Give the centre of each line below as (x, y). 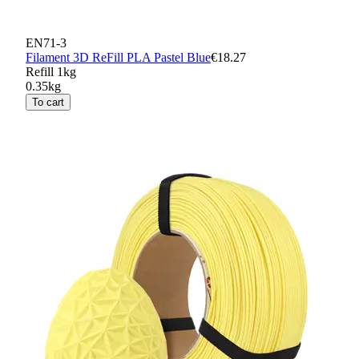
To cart (48, 102)
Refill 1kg (51, 71)
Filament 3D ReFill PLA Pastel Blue (118, 57)
